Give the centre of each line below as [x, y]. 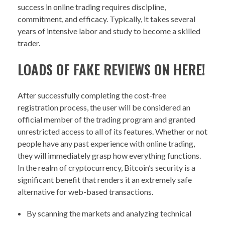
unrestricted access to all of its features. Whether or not [113, 132]
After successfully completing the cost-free [92, 95]
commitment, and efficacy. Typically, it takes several [106, 19]
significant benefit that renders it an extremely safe [105, 180]
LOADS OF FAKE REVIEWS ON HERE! [111, 70]
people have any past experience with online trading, [106, 144]
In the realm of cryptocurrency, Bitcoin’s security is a [106, 168]
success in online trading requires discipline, [92, 7]
